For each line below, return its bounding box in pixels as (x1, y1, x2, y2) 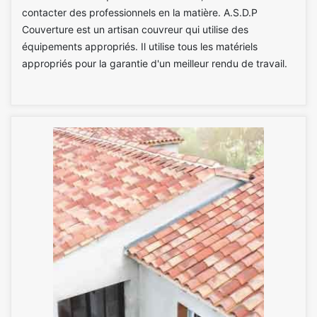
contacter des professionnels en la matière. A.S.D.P (22, 6, 258, 18)
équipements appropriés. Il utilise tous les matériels (22, 40, 258, 52)
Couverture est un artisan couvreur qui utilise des (22, 23, 248, 35)
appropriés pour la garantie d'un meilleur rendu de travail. (22, 57, 287, 69)
